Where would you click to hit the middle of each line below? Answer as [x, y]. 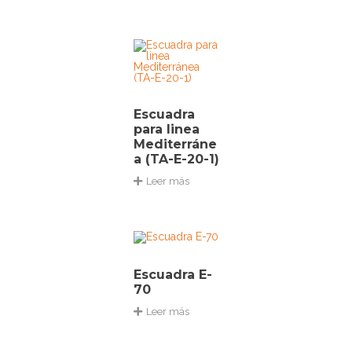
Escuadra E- [173, 274]
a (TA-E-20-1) [176, 159]
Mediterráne [175, 144]
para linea [167, 129]
